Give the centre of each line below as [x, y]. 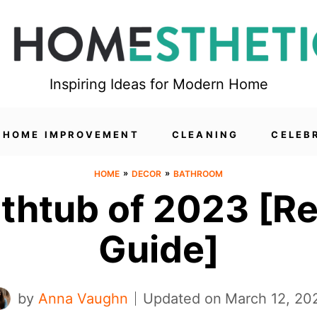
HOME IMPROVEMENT [71, 134]
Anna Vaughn [83, 299]
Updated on [182, 299]
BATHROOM [198, 174]
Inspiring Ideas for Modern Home [158, 84]
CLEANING [205, 134]
